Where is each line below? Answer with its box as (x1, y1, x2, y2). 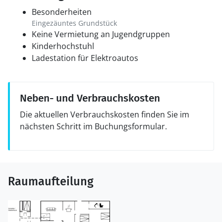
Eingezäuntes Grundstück (32, 18, 117, 28)
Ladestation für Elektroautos (32, 53, 138, 63)
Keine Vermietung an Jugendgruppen (32, 29, 170, 40)
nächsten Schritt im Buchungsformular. (20, 121, 167, 132)
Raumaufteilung (8, 174, 94, 188)
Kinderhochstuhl (32, 41, 94, 52)
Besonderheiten (32, 6, 92, 17)
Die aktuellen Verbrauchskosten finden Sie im (20, 109, 189, 120)
